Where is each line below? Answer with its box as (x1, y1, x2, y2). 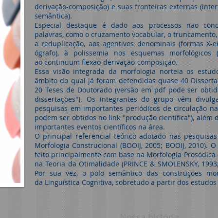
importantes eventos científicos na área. (35, 122, 165, 131)
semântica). (35, 11, 72, 20)
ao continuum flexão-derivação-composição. (35, 57, 178, 67)
